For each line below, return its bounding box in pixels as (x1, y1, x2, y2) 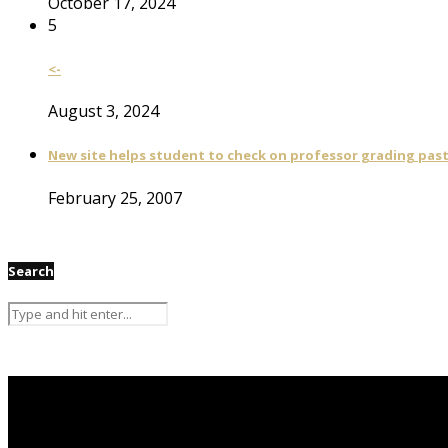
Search (8, 261, 54, 280)
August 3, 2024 (48, 100, 159, 123)
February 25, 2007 (48, 186, 182, 209)
